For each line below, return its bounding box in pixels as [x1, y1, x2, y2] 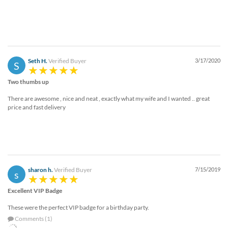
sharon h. [28, 166, 53, 174]
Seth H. [28, 56, 47, 65]
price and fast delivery [8, 103, 66, 111]
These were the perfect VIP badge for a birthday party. [8, 204, 149, 212]
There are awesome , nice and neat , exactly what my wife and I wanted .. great [8, 94, 210, 102]
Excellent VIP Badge [8, 187, 62, 195]
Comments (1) [14, 215, 52, 223]
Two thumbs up [8, 77, 49, 85]
